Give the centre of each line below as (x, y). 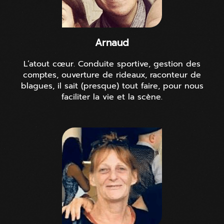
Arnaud (112, 42)
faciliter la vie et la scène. (112, 97)
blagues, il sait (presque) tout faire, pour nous (112, 86)
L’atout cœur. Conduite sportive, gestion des (112, 64)
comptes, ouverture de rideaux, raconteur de (112, 75)
